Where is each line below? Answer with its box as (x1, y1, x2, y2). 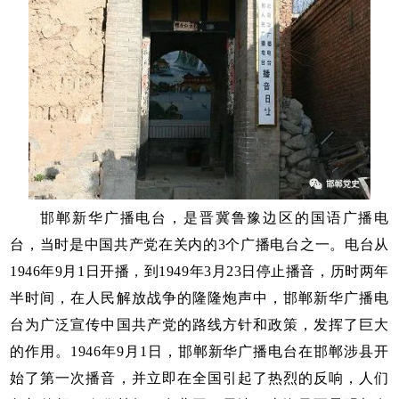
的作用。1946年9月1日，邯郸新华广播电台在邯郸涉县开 (10, 343, 389, 359)
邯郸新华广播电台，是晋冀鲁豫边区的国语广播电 (40, 209, 389, 225)
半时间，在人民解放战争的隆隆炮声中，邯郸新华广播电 (10, 289, 389, 305)
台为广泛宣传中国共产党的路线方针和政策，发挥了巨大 (10, 316, 389, 332)
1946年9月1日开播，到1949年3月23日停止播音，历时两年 (10, 263, 389, 279)
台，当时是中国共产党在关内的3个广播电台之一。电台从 (10, 236, 389, 252)
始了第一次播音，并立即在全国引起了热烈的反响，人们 (10, 370, 389, 386)
